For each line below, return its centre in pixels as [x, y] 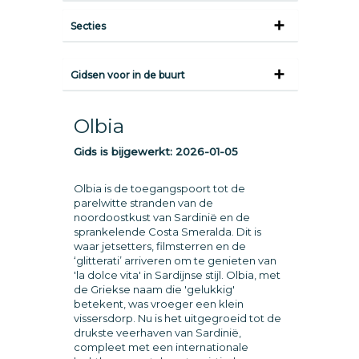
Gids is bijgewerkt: [124, 151]
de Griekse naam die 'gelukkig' [154, 289]
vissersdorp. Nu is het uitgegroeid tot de [177, 318]
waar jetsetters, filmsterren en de [159, 246]
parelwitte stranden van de [143, 203]
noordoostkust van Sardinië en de [161, 217]
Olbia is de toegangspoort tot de [159, 188]
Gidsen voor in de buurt [127, 75]
